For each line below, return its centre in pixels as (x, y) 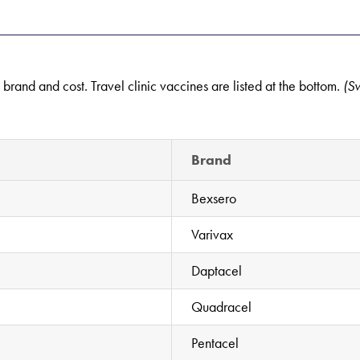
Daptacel (217, 270)
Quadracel (222, 306)
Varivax (213, 234)
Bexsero (214, 198)
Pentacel (215, 342)
